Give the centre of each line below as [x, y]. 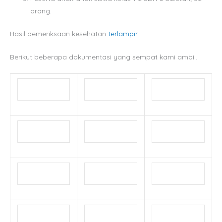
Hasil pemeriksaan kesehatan [59, 33]
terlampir [123, 33]
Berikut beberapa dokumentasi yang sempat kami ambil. [104, 56]
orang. [41, 11]
